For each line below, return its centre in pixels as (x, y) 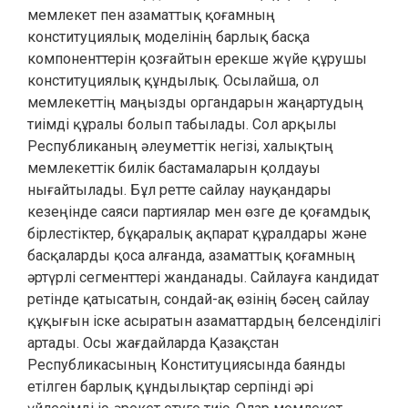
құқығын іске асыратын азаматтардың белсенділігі (204, 321)
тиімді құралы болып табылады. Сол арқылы (182, 124)
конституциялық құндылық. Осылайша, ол (173, 81)
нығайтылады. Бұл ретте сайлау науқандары (179, 190)
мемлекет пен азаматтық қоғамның (151, 15)
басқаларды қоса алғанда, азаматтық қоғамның (191, 255)
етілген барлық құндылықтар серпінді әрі (170, 387)
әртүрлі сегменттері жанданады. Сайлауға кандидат (203, 277)
